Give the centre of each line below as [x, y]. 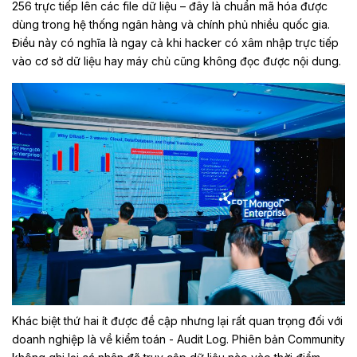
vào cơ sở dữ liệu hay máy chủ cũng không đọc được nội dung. [177, 61]
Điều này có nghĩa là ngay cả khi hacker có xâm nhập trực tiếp [175, 43]
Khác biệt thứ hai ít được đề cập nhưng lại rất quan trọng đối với [177, 320]
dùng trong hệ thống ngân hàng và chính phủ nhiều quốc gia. [171, 24]
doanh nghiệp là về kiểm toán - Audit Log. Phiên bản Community [178, 339]
